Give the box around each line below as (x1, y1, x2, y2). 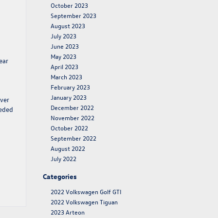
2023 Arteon (50, 208, 85, 216)
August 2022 (50, 144, 85, 152)
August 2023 (50, 21, 85, 30)
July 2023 (50, 32, 76, 40)
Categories (42, 172, 77, 181)
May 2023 (50, 52, 76, 60)
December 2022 (50, 103, 94, 111)
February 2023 (50, 83, 90, 91)
